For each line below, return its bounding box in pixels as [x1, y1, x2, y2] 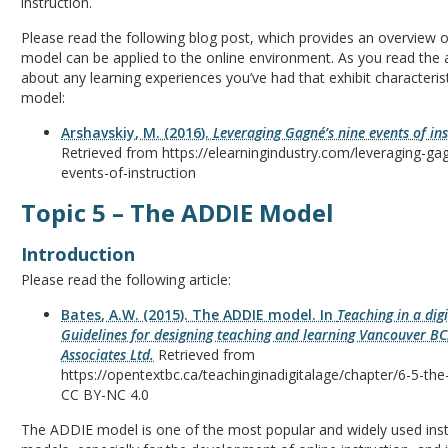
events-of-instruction [61, 163, 197, 182]
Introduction [21, 242, 136, 266]
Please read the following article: [21, 270, 232, 289]
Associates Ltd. [61, 345, 155, 364]
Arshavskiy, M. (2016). [61, 123, 214, 142]
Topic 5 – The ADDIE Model [21, 196, 335, 229]
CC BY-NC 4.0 [61, 385, 150, 404]
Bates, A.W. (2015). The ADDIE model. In [61, 305, 338, 324]
